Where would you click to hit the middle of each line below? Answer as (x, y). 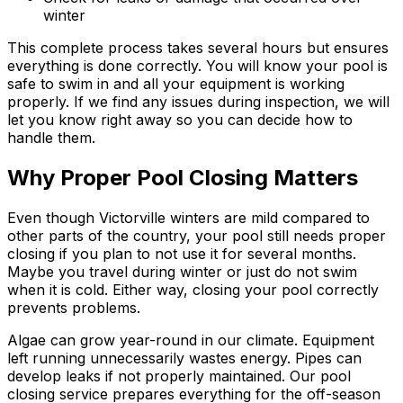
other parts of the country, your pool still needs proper (197, 236)
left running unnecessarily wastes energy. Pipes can (184, 358)
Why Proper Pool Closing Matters (183, 178)
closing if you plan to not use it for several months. (182, 254)
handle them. (51, 138)
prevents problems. (74, 308)
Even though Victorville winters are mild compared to (188, 218)
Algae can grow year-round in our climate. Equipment (191, 340)
